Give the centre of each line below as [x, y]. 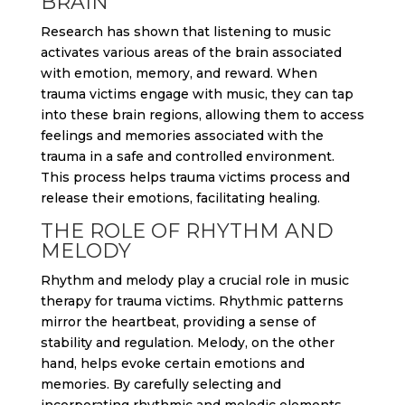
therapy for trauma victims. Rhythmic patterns [192, 301]
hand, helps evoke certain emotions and [172, 363]
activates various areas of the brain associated [191, 52]
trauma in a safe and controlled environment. [187, 156]
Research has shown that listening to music [185, 32]
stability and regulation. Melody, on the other [187, 343]
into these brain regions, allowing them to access [202, 115]
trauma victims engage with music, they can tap [197, 94]
